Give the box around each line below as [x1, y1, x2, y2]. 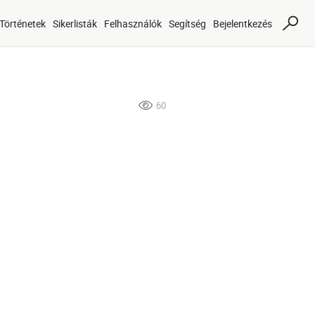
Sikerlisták [53, 16, 97, 30]
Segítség [169, 16, 206, 30]
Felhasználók [104, 16, 162, 30]
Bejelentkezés [213, 16, 272, 30]
